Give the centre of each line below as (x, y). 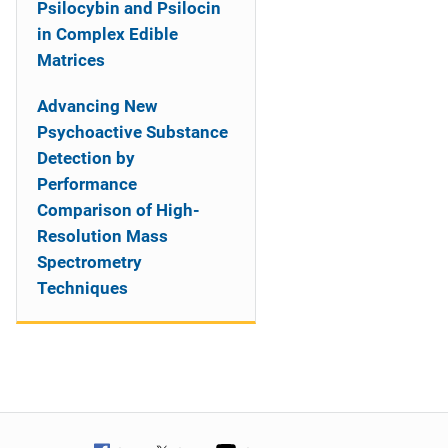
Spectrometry (89, 262)
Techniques (82, 288)
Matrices (71, 60)
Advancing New (97, 106)
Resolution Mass (102, 236)
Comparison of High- (118, 210)
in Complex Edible (107, 34)
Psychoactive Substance (132, 132)
